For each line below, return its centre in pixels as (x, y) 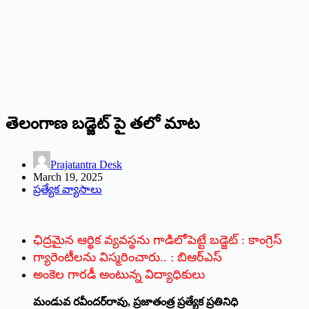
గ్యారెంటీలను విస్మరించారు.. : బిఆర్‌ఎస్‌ (128, 257)
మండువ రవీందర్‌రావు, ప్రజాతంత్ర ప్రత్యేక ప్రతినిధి (136, 301)
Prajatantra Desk (86, 164)
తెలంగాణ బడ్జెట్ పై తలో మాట (103, 123)
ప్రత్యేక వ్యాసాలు (68, 189)
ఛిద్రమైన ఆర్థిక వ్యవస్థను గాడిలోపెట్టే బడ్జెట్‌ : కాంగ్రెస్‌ (158, 240)
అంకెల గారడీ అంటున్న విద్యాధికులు (119, 274)
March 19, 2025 (68, 177)
